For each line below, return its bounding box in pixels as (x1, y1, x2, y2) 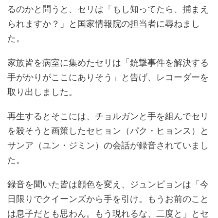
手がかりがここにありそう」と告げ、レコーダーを (7, 72, 209, 83)
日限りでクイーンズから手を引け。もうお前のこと (7, 194, 209, 204)
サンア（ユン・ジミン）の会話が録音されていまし (7, 140, 209, 151)
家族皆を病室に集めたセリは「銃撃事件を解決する (7, 57, 209, 68)
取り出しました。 (7, 87, 77, 97)
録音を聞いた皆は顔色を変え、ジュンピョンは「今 (7, 179, 209, 190)
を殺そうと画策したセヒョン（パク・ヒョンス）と (7, 126, 209, 136)
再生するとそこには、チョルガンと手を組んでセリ (7, 111, 209, 122)
